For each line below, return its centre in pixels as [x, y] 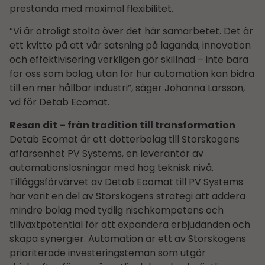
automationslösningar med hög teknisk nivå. [112, 167]
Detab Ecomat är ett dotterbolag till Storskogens [125, 139]
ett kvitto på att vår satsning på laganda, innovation [130, 46]
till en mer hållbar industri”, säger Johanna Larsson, [127, 88]
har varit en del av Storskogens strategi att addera [127, 196]
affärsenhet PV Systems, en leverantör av [106, 153]
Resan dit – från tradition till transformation [122, 125]
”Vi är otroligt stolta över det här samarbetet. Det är [131, 31]
